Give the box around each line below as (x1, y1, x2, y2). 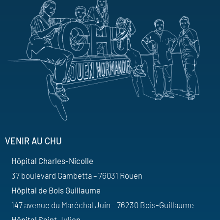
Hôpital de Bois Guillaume (11, 185, 101, 195)
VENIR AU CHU (5, 136, 62, 147)
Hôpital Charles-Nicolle (11, 156, 93, 166)
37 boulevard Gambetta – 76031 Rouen (11, 170, 142, 181)
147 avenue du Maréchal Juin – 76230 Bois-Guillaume (11, 200, 194, 210)
